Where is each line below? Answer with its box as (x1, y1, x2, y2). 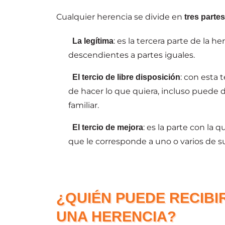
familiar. (68, 100, 99, 110)
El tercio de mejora (72, 123, 143, 132)
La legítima (72, 36, 114, 45)
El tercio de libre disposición (72, 72, 180, 81)
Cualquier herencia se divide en (56, 12, 184, 22)
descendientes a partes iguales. (68, 50, 195, 60)
